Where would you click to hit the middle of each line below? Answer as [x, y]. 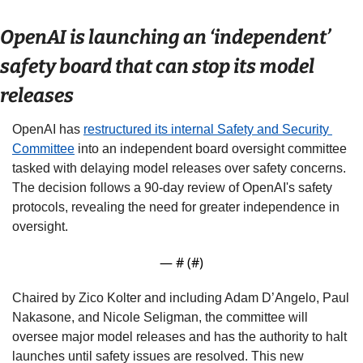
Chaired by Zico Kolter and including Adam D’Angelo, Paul [181, 297]
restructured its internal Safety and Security [206, 129]
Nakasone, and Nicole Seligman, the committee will [160, 317]
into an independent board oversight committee [211, 148]
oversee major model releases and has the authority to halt [179, 336]
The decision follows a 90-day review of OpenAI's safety [172, 187]
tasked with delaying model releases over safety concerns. [179, 168]
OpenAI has [48, 129]
